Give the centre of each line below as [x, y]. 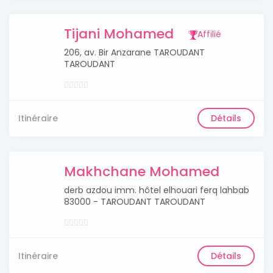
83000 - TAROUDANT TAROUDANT [135, 202]
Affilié [209, 34]
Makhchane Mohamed [142, 172]
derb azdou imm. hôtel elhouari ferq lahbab [157, 190]
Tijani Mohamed [119, 34]
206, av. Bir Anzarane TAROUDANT [134, 52]
